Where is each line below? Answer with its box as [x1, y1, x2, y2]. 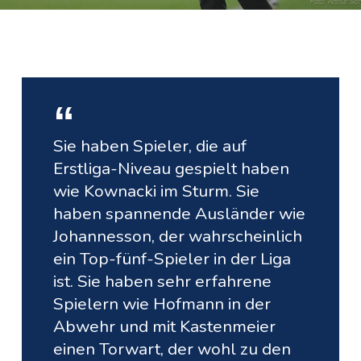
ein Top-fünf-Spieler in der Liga [53, 247, 292, 271]
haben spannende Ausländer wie [53, 202, 306, 226]
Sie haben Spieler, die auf [53, 135, 247, 158]
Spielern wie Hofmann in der [53, 293, 272, 316]
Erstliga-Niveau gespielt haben [53, 157, 290, 180]
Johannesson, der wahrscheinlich [53, 225, 303, 248]
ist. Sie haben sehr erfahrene [53, 270, 272, 293]
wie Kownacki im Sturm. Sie [53, 180, 260, 203]
